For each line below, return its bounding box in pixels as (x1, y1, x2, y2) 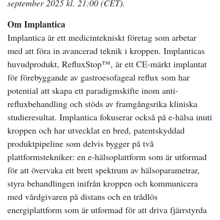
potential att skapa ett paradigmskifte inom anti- (7, 84, 178, 96)
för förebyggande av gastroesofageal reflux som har (7, 71, 190, 83)
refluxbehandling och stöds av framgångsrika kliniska (7, 98, 197, 110)
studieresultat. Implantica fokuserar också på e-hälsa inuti (7, 111, 212, 123)
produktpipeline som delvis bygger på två (7, 137, 154, 149)
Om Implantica (7, 18, 65, 30)
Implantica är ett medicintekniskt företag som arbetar (7, 31, 196, 43)
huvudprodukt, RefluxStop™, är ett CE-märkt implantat (7, 58, 207, 70)
